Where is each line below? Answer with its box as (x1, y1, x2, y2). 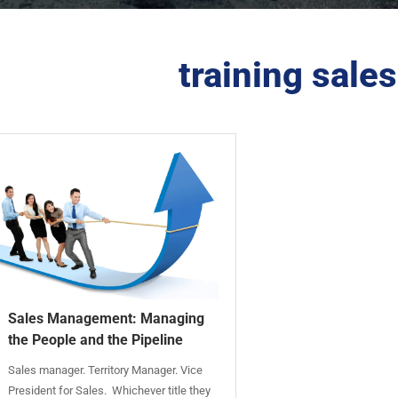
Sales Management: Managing (8, 310, 205, 328)
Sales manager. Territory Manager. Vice (8, 363, 203, 378)
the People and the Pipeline (8, 331, 184, 349)
